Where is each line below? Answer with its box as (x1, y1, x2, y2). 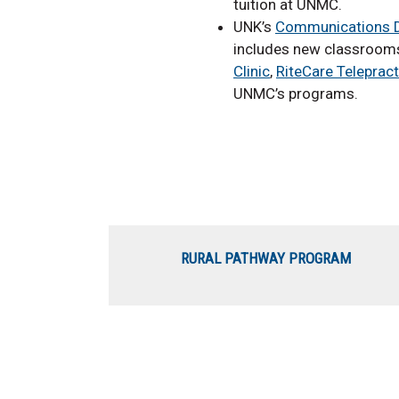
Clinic (233, 62, 270, 81)
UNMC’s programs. (233, 85, 358, 103)
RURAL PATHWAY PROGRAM (180, 249, 351, 268)
